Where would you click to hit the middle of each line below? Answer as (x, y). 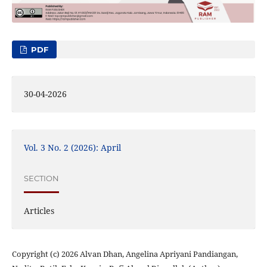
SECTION (41, 178)
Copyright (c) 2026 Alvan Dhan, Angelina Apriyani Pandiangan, (125, 254)
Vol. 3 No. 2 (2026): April (72, 147)
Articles (39, 210)
